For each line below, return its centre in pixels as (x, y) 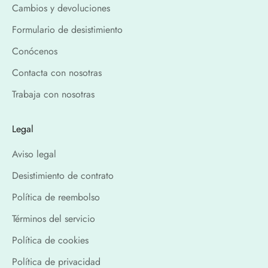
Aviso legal (34, 154)
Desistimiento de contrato (63, 175)
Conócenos (35, 51)
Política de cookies (50, 240)
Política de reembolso (56, 197)
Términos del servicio (54, 218)
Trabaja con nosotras (53, 94)
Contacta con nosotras (57, 72)
